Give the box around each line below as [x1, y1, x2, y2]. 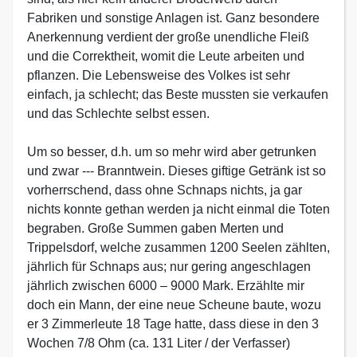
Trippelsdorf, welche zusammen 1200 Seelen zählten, [27, 241, 330, 254]
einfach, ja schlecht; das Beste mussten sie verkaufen [27, 88, 328, 101]
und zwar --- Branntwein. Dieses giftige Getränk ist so [27, 164, 326, 178]
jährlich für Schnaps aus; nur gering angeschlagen [27, 260, 311, 273]
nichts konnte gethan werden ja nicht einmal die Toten [27, 202, 330, 216]
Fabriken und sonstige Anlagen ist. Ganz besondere [27, 11, 320, 25]
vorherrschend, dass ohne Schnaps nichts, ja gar [27, 183, 302, 197]
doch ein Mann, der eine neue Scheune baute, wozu [27, 298, 321, 312]
